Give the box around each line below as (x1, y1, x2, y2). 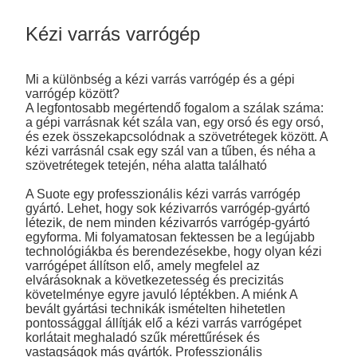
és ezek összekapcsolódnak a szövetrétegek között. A (25, 129, 329, 143)
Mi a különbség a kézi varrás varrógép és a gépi (25, 72, 296, 86)
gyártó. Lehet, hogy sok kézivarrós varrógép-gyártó (25, 201, 311, 215)
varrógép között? (25, 86, 120, 100)
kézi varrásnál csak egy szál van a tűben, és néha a (25, 143, 316, 158)
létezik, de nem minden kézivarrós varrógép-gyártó (25, 215, 311, 229)
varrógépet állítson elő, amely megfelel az (25, 258, 261, 273)
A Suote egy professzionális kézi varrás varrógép (25, 186, 301, 201)
